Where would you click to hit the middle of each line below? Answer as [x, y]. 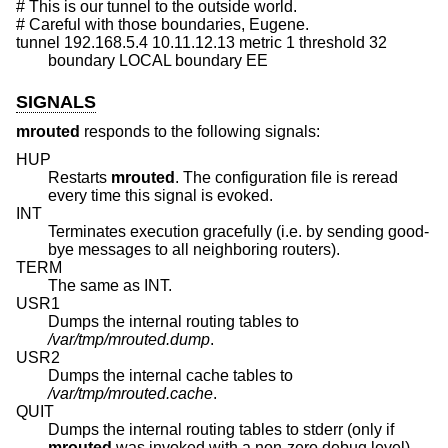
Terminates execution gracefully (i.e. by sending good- [238, 231]
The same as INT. [110, 285]
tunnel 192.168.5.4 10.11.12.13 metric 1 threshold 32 [201, 43]
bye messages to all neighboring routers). [266, 249]
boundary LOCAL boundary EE [158, 61]
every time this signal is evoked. [160, 195]
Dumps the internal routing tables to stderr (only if [223, 429]
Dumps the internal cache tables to [172, 375]
